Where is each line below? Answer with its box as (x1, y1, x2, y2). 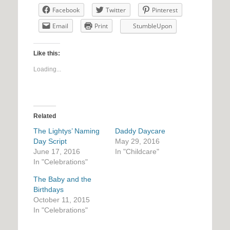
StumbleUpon (133, 22, 172, 31)
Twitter (106, 6, 126, 15)
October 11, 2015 (33, 196, 90, 204)
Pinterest (152, 6, 178, 15)
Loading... (33, 66, 61, 73)
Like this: (33, 50, 60, 57)
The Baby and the (33, 175, 91, 184)
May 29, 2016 (115, 137, 160, 146)
